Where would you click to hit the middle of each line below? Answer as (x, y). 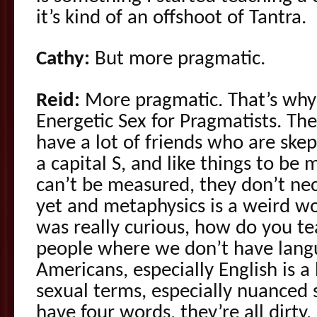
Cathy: (63, 60)
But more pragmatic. (178, 60)
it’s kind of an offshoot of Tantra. (171, 19)
